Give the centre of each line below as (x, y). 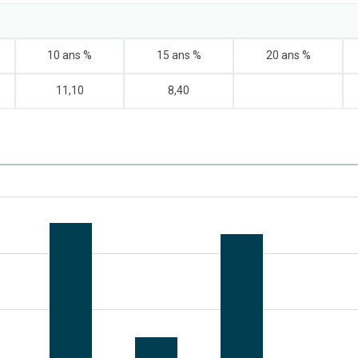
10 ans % (70, 55)
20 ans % (288, 55)
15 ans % (179, 55)
